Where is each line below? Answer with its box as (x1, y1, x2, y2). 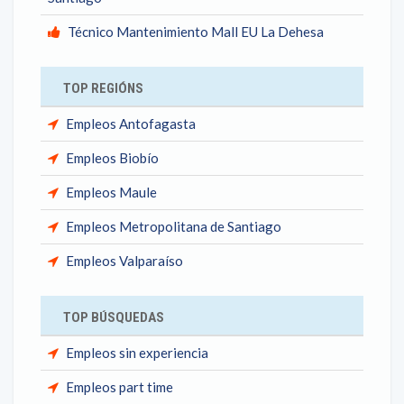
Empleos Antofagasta (66, 115, 196, 132)
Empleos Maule (66, 184, 157, 200)
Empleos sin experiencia (66, 344, 208, 361)
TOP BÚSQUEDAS (63, 309, 164, 326)
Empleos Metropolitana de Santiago (66, 218, 281, 234)
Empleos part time (66, 379, 173, 395)
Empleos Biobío (66, 150, 159, 166)
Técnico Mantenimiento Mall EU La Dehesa (68, 23, 324, 40)
